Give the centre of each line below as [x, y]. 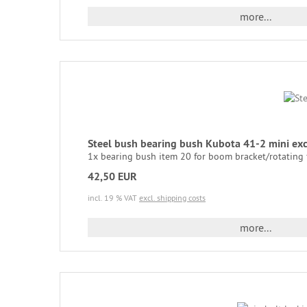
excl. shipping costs [172, 197]
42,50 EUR [112, 176]
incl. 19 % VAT [113, 197]
